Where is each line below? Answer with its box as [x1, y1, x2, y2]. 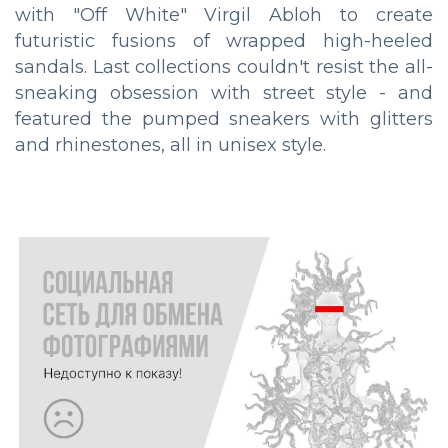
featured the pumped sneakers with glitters [15, 108, 433, 131]
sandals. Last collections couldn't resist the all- [15, 56, 433, 79]
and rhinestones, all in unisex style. [15, 134, 326, 157]
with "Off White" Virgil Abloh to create [15, 4, 433, 27]
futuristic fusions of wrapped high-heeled [15, 30, 433, 53]
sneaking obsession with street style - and [15, 82, 433, 105]
